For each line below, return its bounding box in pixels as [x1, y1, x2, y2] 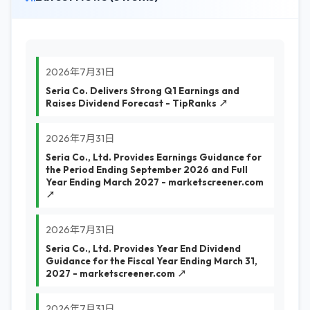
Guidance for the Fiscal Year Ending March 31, [46, 255, 257, 266]
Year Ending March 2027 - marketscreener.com [46, 176, 264, 188]
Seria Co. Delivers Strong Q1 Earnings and [46, 85, 239, 96]
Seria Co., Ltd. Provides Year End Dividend [46, 243, 241, 254]
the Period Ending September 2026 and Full [46, 164, 248, 175]
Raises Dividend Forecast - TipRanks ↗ [46, 98, 228, 109]
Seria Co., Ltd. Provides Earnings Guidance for [46, 152, 262, 163]
